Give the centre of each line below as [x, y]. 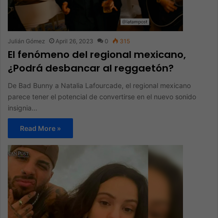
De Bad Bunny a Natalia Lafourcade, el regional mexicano [99, 85]
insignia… [23, 108]
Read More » [40, 128]
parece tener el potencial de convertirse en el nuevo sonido [102, 96]
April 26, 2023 [74, 41]
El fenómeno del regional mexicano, [97, 54]
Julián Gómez [27, 41]
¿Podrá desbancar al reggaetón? [91, 68]
